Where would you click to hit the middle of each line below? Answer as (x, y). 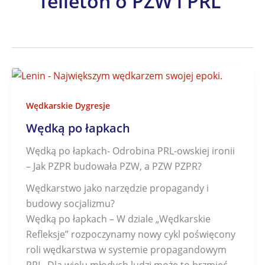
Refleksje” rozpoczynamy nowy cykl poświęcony (131, 234)
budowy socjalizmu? (70, 203)
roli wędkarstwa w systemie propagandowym (126, 249)
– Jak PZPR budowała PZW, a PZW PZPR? (114, 166)
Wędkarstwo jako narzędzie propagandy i (117, 188)
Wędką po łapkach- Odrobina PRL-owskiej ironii (130, 151)
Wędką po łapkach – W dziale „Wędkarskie (118, 219)
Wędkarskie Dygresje (68, 105)
